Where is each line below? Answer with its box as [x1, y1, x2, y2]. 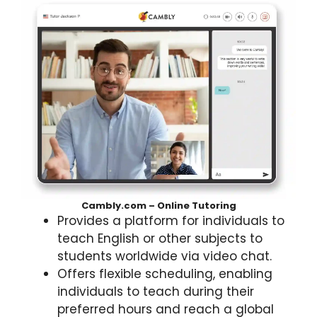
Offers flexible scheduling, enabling [57, 265, 272, 282]
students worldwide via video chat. [57, 247, 272, 265]
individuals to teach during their [57, 282, 254, 300]
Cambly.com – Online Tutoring [81, 198, 236, 212]
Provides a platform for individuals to [57, 212, 284, 229]
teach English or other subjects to [57, 229, 263, 247]
